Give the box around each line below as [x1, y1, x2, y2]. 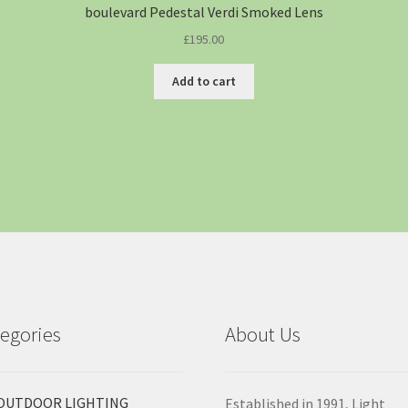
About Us [225, 321, 301, 347]
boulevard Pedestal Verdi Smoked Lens [84, 3, 323, 21]
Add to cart [171, 73, 236, 90]
